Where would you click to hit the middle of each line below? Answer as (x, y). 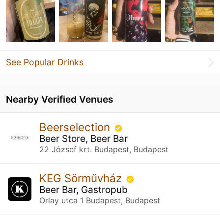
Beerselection (76, 127)
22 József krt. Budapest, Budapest (104, 149)
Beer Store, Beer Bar (83, 138)
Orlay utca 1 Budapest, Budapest (100, 200)
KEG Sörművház (82, 178)
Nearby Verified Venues (60, 99)
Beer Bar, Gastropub (83, 189)
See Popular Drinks (45, 62)
